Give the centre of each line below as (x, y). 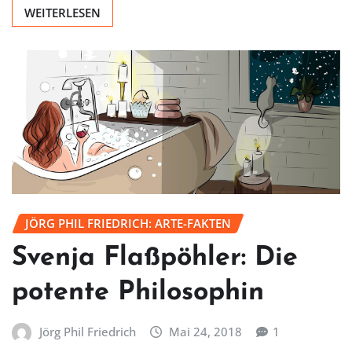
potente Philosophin (138, 292)
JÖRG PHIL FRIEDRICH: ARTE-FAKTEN (128, 224)
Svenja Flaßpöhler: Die (155, 258)
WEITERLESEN (62, 13)
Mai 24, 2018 (206, 331)
